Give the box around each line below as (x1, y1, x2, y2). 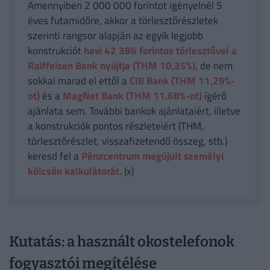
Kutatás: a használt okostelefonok (9, 233, 234, 251)
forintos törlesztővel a (136, 42, 237, 58)
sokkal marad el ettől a (27, 72, 130, 89)
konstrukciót (27, 42, 84, 58)
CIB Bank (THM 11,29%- (129, 72, 235, 89)
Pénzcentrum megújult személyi (81, 148, 224, 164)
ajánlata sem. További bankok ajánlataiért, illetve (27, 102, 240, 119)
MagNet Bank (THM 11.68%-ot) (62, 87, 202, 104)
